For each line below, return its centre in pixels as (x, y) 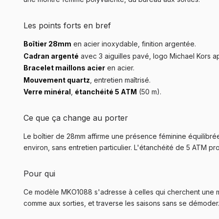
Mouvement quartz (57, 80)
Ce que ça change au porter (76, 118)
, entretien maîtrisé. (120, 80)
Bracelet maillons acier (64, 68)
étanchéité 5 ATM (106, 92)
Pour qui (39, 174)
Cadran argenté (51, 56)
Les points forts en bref (67, 25)
